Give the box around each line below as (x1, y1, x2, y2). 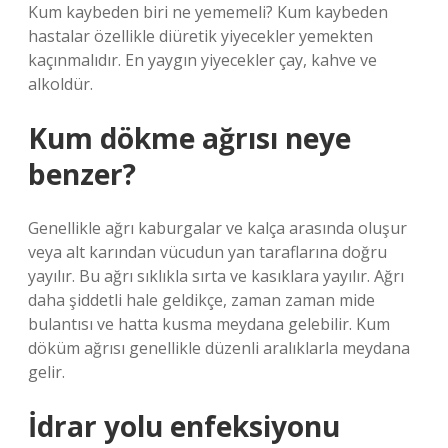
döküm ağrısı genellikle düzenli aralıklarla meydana (28, 337, 410, 359)
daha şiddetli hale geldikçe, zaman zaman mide (28, 289, 375, 311)
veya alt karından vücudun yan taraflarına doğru (28, 241, 387, 263)
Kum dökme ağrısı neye (28, 119, 351, 157)
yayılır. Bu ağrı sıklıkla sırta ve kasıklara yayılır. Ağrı (28, 265, 404, 287)
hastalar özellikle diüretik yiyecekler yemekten (28, 25, 373, 47)
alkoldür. (28, 73, 93, 95)
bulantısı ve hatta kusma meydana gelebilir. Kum (28, 313, 390, 335)
